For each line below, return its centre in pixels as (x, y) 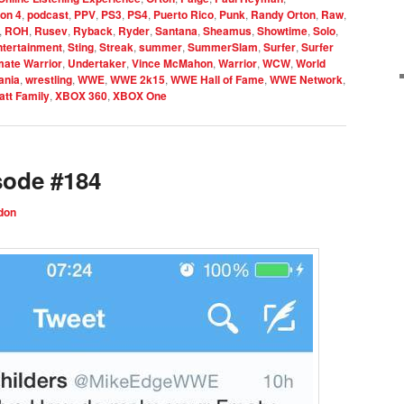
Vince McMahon (172, 63)
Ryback (93, 30)
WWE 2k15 (138, 79)
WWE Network (306, 79)
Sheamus (227, 30)
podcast (48, 14)
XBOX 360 (81, 95)
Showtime (282, 30)
